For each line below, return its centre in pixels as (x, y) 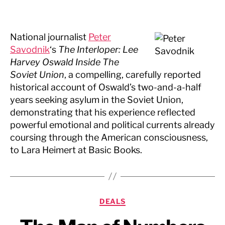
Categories (135, 199)
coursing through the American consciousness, (109, 137)
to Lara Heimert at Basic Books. (76, 150)
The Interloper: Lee (98, 49)
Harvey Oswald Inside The (65, 62)
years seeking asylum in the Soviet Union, (97, 99)
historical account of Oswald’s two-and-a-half (106, 87)
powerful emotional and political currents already (113, 125)
